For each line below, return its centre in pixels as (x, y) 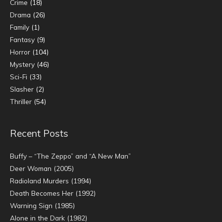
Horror (20, 52)
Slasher (22, 89)
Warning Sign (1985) (42, 206)
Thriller (21, 102)
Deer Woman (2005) (42, 168)
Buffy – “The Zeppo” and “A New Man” (70, 156)
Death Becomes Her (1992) (53, 193)
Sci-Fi (19, 77)
